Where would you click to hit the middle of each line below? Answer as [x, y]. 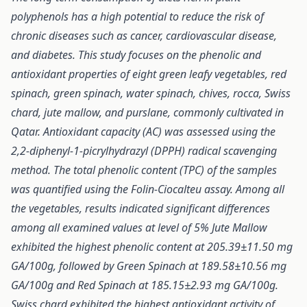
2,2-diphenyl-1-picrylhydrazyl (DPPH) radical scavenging [144, 151]
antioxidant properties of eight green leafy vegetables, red [149, 74]
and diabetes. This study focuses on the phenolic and [136, 55]
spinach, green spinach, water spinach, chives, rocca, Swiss [151, 93]
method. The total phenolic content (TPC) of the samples [144, 170]
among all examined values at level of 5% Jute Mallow [139, 228]
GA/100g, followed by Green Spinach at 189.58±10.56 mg [149, 266]
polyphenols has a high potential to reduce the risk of [137, 16]
